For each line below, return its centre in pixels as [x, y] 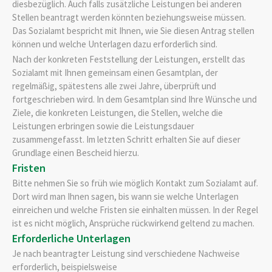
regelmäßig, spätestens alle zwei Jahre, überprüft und [114, 86]
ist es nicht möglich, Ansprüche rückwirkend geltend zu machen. [133, 223]
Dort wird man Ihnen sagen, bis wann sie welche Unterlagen [125, 196]
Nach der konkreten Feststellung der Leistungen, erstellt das [129, 59]
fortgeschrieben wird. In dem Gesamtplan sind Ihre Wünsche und [134, 99]
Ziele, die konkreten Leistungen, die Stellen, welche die [117, 112]
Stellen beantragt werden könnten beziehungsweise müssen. [129, 18]
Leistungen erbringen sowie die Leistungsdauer [103, 126]
